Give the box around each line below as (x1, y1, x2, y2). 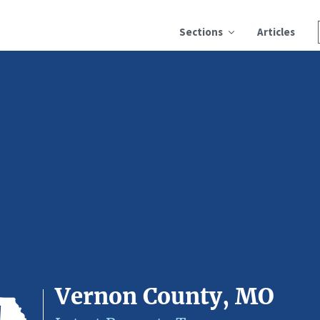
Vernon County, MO (55, 282, 274, 311)
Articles (257, 25, 295, 39)
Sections (179, 25, 223, 39)
